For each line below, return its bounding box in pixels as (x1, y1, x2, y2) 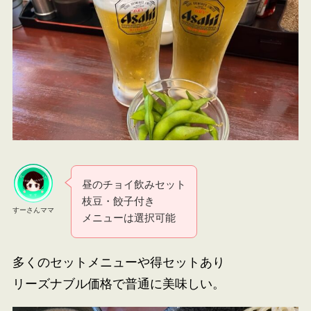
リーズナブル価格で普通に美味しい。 (12, 276, 225, 291)
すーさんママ (12, 206, 54, 215)
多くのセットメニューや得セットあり (12, 255, 225, 269)
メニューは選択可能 (82, 212, 176, 224)
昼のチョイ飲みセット (82, 178, 187, 191)
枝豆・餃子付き (82, 195, 155, 208)
